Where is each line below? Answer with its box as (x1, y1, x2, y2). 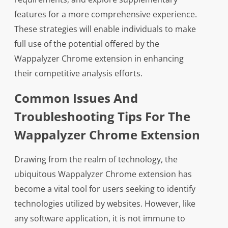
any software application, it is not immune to (14, 213, 185, 224)
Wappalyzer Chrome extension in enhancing (14, 53, 184, 65)
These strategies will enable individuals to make (14, 23, 196, 35)
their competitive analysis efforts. (14, 68, 142, 79)
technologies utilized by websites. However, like (14, 198, 195, 210)
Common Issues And (14, 90, 138, 107)
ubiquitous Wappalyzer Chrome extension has (14, 168, 192, 180)
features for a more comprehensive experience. (14, 9, 197, 20)
